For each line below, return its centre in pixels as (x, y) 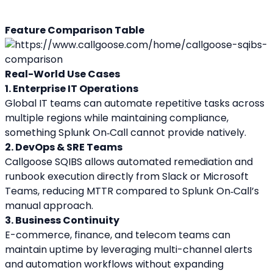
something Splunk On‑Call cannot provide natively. (126, 133)
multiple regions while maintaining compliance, (117, 118)
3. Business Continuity (62, 221)
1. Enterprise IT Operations (72, 89)
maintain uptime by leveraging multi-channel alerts (129, 250)
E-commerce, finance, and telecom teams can (118, 235)
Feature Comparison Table (75, 30)
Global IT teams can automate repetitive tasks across (135, 104)
